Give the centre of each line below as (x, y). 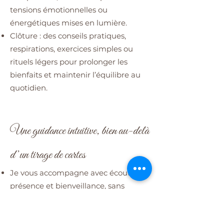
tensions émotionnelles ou (59, 9)
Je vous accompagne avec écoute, (73, 172)
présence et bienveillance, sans (67, 185)
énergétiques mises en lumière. (68, 22)
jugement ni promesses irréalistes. (73, 198)
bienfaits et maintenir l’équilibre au (75, 74)
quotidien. (29, 87)
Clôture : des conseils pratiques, (68, 35)
